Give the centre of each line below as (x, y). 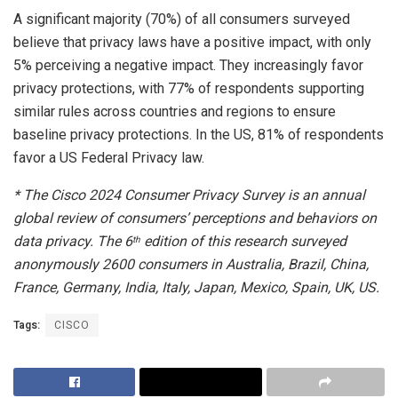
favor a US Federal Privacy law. (109, 157)
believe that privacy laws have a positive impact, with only (192, 42)
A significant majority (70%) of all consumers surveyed (182, 19)
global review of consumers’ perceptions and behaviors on (195, 218)
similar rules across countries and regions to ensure (175, 111)
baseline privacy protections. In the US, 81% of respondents (199, 134)
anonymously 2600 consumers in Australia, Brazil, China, (191, 264)
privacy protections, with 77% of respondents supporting (189, 88)
